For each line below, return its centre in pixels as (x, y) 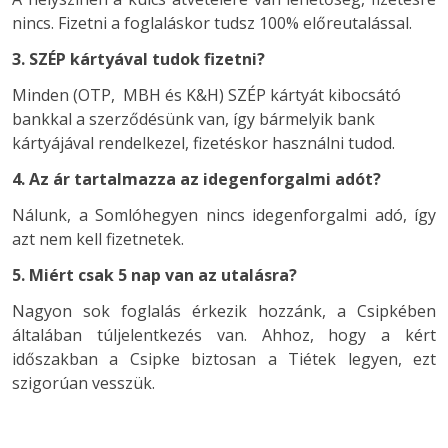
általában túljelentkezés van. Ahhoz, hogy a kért (224, 335)
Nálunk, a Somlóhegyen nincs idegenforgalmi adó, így (224, 215)
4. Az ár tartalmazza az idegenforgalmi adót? (196, 179)
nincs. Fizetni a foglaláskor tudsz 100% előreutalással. (212, 23)
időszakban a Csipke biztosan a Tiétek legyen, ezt (224, 359)
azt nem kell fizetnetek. (98, 239)
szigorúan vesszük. (83, 383)
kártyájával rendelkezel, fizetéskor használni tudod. (203, 143)
